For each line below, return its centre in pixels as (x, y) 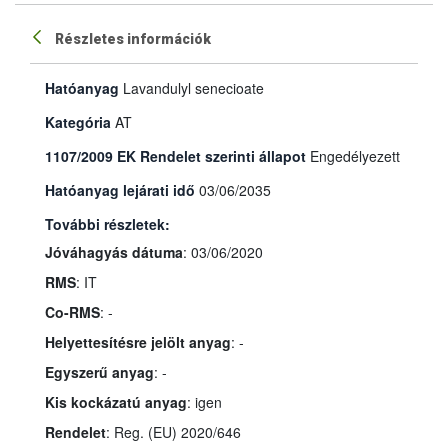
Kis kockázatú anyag (116, 401)
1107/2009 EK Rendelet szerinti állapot (175, 155)
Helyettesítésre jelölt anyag (138, 341)
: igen (204, 401)
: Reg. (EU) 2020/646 (173, 431)
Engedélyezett (355, 155)
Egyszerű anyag (99, 371)
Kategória (78, 121)
